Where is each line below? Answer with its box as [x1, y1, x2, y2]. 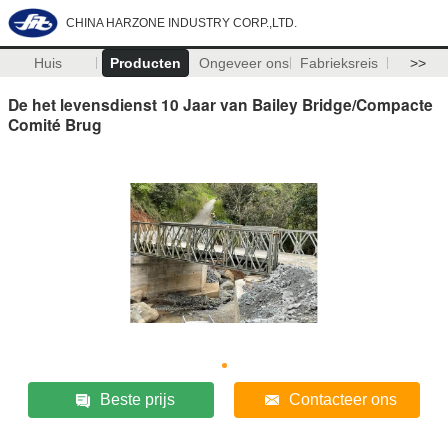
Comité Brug [8, 112, 102, 136]
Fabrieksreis [300, 55, 379, 71]
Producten [109, 55, 181, 71]
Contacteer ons [288, 390, 397, 408]
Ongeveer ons [198, 55, 289, 71]
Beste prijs [99, 390, 175, 408]
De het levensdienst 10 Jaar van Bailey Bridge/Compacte [8, 92, 433, 116]
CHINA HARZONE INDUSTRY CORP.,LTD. [66, 16, 297, 30]
